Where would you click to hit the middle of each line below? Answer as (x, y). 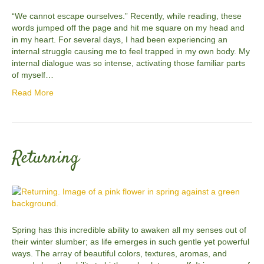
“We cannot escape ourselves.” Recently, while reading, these (127, 16)
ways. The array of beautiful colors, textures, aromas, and (119, 253)
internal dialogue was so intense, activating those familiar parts (128, 63)
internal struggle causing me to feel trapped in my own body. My (131, 51)
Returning (45, 158)
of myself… (33, 75)
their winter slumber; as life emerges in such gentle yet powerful (131, 241)
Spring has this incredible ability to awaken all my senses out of (129, 230)
